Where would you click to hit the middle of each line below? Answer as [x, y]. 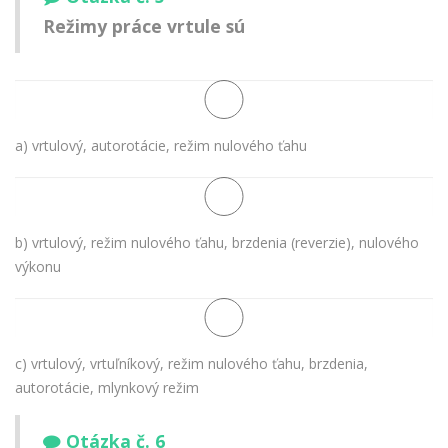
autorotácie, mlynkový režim [107, 387]
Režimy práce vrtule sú [144, 26]
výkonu [38, 266]
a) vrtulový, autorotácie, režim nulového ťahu [161, 145]
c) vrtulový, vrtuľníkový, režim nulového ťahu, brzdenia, [191, 363]
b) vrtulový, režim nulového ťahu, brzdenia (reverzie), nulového [217, 242]
